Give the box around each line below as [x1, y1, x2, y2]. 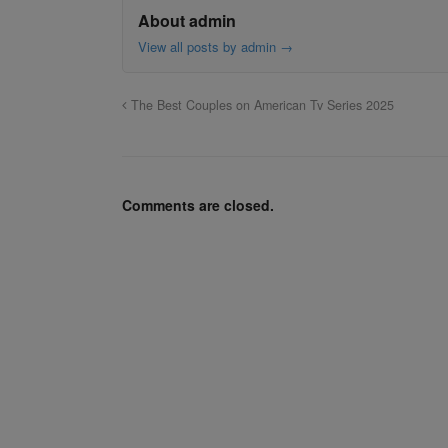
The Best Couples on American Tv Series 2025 [127, 96, 394, 115]
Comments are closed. [122, 195, 274, 216]
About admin [138, 9, 236, 33]
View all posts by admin [138, 37, 280, 57]
